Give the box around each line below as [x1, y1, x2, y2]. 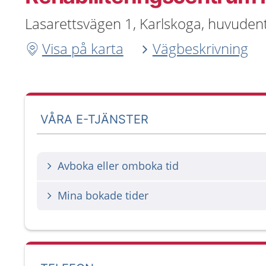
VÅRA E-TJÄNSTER [40, 112, 149, 126]
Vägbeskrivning [152, 39, 248, 58]
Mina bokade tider [58, 188, 148, 202]
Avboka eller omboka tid [58, 159, 179, 173]
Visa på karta [42, 39, 123, 58]
